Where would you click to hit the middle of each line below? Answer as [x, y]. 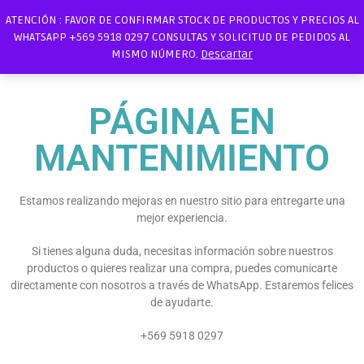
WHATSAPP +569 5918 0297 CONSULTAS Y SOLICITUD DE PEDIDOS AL [182, 37]
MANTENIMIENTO [182, 158]
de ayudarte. [182, 302]
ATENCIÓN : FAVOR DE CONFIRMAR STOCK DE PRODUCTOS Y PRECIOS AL [182, 20]
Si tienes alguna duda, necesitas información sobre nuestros [182, 251]
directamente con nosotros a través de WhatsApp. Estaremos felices [182, 285]
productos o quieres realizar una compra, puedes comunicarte [182, 268]
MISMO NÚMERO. [156, 54]
